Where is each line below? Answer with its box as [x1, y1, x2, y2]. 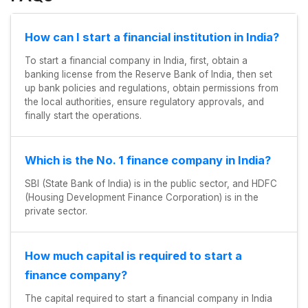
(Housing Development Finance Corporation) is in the [25, 192, 258, 203]
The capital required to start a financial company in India [25, 293, 272, 305]
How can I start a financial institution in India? [25, 30, 279, 45]
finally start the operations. [25, 110, 142, 122]
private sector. [25, 206, 87, 217]
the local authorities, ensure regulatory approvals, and [25, 96, 264, 108]
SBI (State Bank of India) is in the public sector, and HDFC [25, 178, 277, 190]
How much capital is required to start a [25, 249, 242, 263]
